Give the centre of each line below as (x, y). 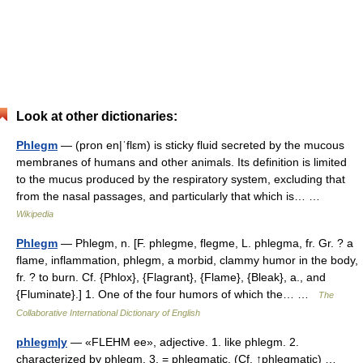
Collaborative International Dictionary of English (108, 313)
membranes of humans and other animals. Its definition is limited (181, 162)
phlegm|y (42, 342)
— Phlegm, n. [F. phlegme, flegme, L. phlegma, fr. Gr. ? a (205, 243)
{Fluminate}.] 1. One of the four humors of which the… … (167, 294)
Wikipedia (35, 214)
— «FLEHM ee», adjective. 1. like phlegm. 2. (183, 342)
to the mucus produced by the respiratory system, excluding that (181, 179)
